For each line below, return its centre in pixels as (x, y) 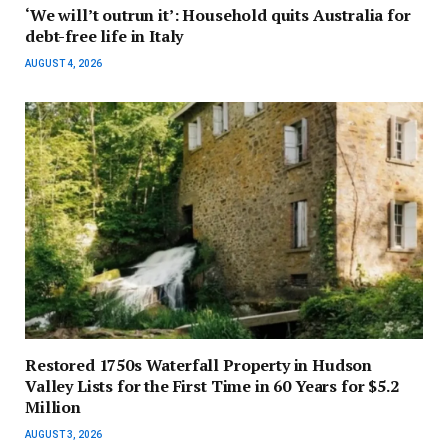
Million (53, 406)
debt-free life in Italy (104, 35)
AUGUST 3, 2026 (63, 434)
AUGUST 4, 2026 (63, 63)
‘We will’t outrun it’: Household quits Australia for (218, 14)
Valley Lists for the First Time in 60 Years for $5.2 (212, 385)
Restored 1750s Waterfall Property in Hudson (199, 364)
